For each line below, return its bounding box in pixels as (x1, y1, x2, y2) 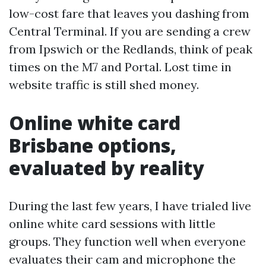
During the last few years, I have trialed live (9, 198, 251, 213)
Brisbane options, (9, 132, 176, 158)
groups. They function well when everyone (9, 233, 246, 249)
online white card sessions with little (9, 216, 216, 231)
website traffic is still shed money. (9, 77, 199, 92)
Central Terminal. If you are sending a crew (9, 23, 251, 39)
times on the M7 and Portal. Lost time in (9, 59, 232, 74)
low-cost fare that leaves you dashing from (9, 5, 249, 21)
